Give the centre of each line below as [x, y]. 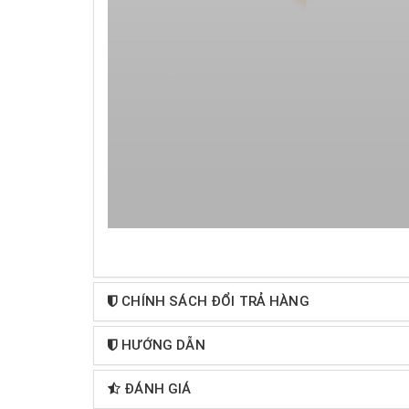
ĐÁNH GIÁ [158, 389]
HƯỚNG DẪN [163, 346]
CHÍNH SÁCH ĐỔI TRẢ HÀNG [215, 302]
